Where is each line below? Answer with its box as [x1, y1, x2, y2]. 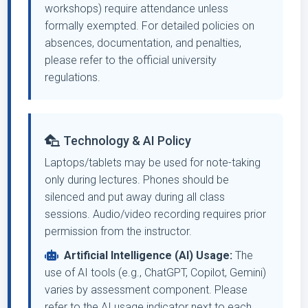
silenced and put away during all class [45, 190, 225, 203]
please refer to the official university [45, 54, 217, 67]
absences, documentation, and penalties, [45, 36, 241, 49]
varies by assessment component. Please [45, 283, 247, 296]
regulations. [45, 71, 100, 84]
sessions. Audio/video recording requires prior [45, 208, 266, 221]
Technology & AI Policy [60, 133, 191, 148]
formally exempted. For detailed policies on [45, 19, 254, 32]
